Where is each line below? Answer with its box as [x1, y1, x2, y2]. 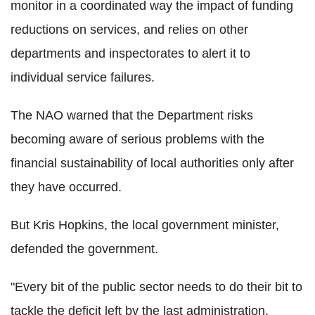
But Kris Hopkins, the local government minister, [11, 217, 279, 232]
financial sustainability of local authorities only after [11, 155, 294, 170]
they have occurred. [11, 179, 122, 194]
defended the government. [11, 241, 158, 256]
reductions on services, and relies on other [11, 22, 248, 37]
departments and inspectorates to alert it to [11, 46, 250, 60]
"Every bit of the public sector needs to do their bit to [11, 279, 302, 294]
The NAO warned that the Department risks [11, 108, 253, 122]
